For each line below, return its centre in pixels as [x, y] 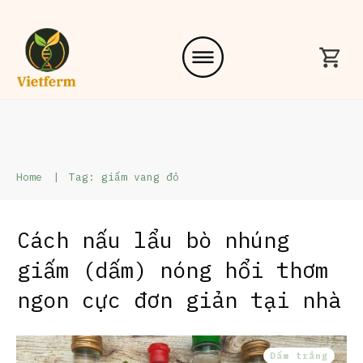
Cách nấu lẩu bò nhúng [153, 239]
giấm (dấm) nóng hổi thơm [173, 269]
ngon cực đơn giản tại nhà [179, 299]
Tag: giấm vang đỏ [124, 177]
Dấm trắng [299, 355]
